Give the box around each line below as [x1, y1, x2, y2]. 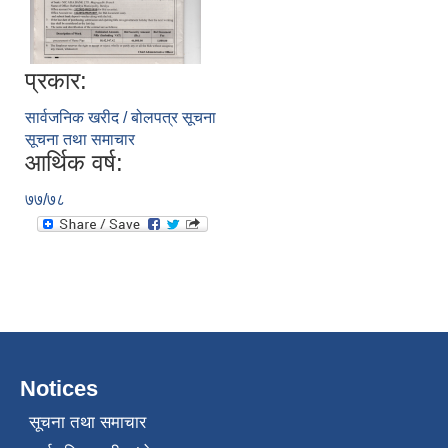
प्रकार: [25, 67, 87, 95]
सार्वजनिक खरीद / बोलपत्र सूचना [25, 109, 216, 127]
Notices [20, 376, 98, 402]
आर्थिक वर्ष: [25, 149, 123, 177]
